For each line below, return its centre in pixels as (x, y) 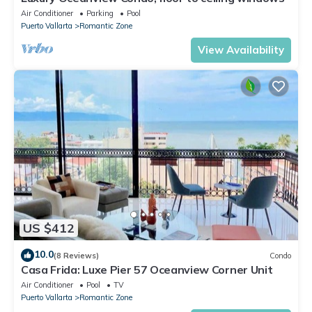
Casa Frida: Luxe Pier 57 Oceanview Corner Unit (147, 270)
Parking (100, 14)
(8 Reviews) (76, 255)
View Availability (241, 50)
